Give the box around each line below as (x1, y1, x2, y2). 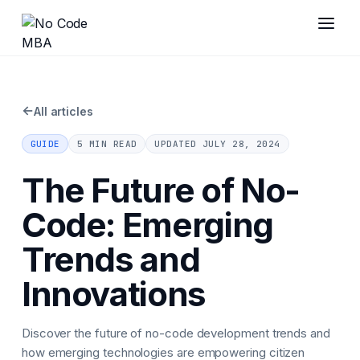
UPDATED (154, 137, 202, 149)
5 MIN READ (76, 137, 137, 149)
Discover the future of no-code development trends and (21, 325, 330, 341)
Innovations (21, 272, 207, 314)
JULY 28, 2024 (202, 137, 280, 149)
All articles (33, 104, 93, 118)
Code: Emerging (21, 203, 274, 245)
